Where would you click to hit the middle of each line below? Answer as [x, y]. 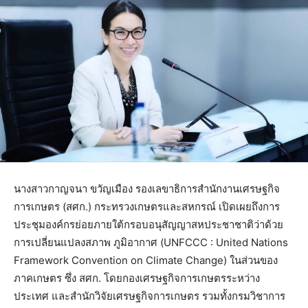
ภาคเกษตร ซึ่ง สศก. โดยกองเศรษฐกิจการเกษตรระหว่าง [137, 278]
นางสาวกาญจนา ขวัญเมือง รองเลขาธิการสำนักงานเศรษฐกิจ [147, 189]
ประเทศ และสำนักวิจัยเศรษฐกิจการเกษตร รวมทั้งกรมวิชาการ [150, 296]
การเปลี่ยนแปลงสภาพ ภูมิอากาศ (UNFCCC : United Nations [151, 243]
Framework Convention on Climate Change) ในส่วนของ [146, 261]
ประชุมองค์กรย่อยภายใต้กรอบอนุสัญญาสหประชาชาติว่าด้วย [148, 225]
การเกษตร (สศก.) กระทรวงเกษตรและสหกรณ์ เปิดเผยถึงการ [147, 207]
